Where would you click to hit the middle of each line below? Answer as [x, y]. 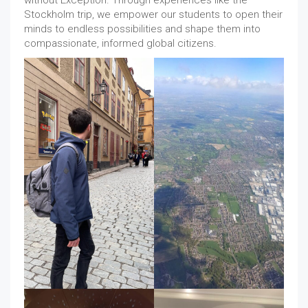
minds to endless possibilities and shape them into [142, 29]
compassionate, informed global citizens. [122, 43]
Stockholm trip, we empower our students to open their [153, 14]
